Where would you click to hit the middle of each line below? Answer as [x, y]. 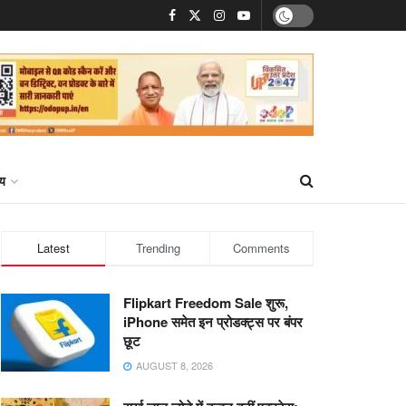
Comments [261, 248]
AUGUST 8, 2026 [173, 365]
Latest [53, 248]
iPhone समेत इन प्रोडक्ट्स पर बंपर [213, 322]
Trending [158, 248]
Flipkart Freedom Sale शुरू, [206, 303]
